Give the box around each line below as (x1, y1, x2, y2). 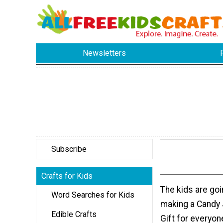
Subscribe (51, 144, 87, 154)
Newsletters (83, 48, 126, 58)
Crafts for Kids (41, 171, 93, 181)
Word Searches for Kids (51, 190, 134, 200)
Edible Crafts (51, 209, 97, 219)
